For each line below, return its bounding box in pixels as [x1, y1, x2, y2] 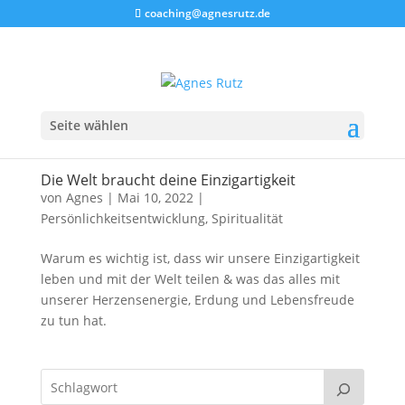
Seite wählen [49, 116, 128, 134]
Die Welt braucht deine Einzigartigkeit [40, 170, 296, 190]
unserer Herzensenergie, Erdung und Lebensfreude [40, 291, 354, 308]
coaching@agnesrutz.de [144, 5, 270, 21]
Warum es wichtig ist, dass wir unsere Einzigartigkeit [40, 250, 360, 267]
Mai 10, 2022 [117, 189, 193, 206]
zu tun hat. [40, 312, 107, 329]
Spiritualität [211, 210, 283, 227]
